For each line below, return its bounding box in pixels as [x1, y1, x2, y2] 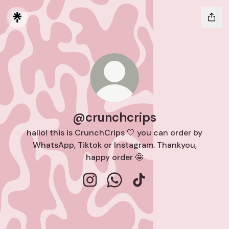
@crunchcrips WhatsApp [114, 186, 214, 197]
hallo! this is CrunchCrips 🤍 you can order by [27, 127, 202, 138]
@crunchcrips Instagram [89, 186, 187, 197]
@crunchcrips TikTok [139, 186, 222, 197]
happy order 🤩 [86, 152, 143, 163]
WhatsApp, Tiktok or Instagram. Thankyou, [32, 140, 197, 150]
